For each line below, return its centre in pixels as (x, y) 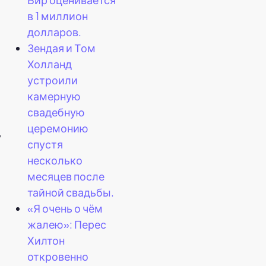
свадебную (56, 112)
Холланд (50, 64)
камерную (54, 96)
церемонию (58, 128)
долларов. (54, 31)
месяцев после (66, 176)
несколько (55, 160)
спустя (45, 144)
